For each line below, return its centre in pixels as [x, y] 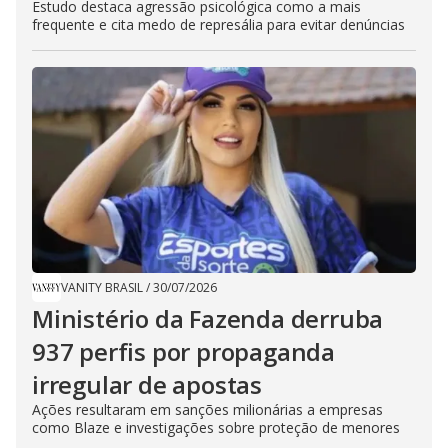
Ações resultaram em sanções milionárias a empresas [207, 410]
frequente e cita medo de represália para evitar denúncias [218, 25]
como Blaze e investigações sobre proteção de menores [216, 428]
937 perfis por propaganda [183, 352]
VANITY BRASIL [102, 288]
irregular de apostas [147, 385]
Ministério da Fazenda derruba [208, 319]
